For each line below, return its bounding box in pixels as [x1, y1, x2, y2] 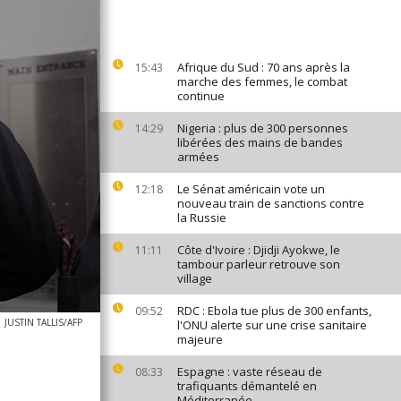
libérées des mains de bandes [177, 134, 343, 150]
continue [177, 88, 225, 104]
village [177, 270, 212, 286]
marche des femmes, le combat [177, 73, 347, 90]
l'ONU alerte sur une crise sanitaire [177, 317, 367, 333]
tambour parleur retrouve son [177, 256, 340, 272]
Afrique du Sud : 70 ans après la [177, 59, 350, 75]
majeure [177, 331, 223, 347]
